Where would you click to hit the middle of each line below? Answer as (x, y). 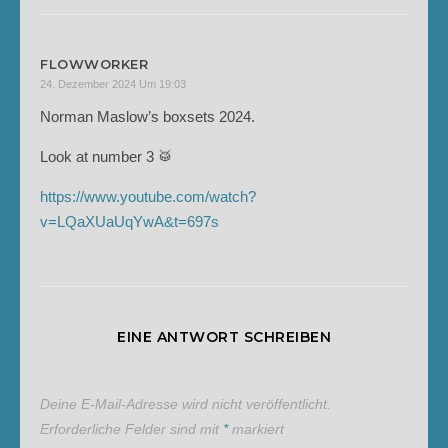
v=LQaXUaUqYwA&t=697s (129, 221)
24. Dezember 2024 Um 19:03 (113, 84)
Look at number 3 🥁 (106, 156)
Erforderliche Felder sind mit (131, 429)
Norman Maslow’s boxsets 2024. (147, 116)
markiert (256, 429)
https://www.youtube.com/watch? (148, 196)
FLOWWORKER (94, 64)
